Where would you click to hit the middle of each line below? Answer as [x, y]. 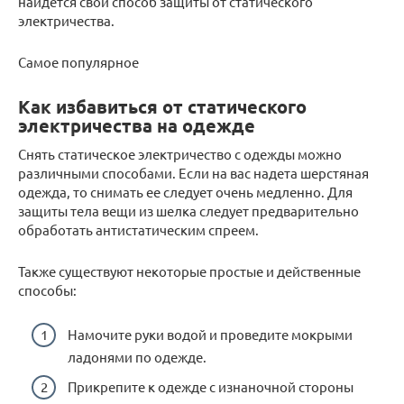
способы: [47, 290]
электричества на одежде [137, 126]
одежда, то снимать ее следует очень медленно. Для [185, 192]
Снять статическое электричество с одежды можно [180, 154]
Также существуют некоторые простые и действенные [189, 271]
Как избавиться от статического [162, 107]
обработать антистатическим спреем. [138, 230]
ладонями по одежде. [137, 356]
